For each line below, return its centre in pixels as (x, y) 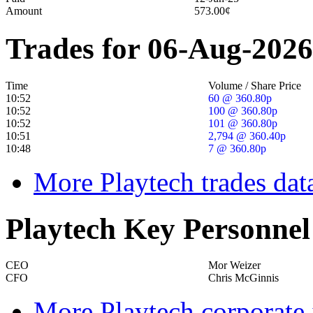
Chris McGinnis (243, 278)
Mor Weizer (234, 265)
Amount (24, 10)
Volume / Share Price (255, 85)
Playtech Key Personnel (158, 228)
